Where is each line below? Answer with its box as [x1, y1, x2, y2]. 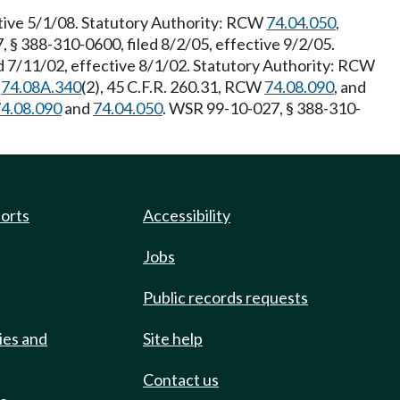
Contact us [143, 370, 219, 389]
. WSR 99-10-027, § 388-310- [162, 98, 361, 118]
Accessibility [143, 205, 230, 225]
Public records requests [143, 287, 308, 307]
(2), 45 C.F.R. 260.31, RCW [81, 77, 264, 96]
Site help [143, 329, 203, 348]
